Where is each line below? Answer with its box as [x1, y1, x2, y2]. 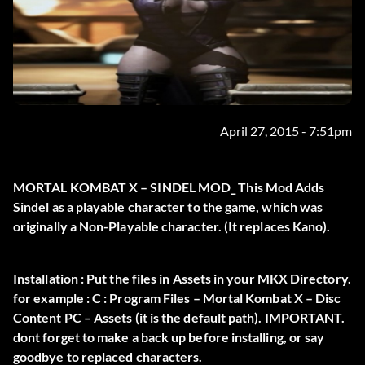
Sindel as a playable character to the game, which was [13, 199, 323, 215]
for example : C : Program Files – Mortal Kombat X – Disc [13, 290, 341, 306]
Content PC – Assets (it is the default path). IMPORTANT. [13, 310, 345, 326]
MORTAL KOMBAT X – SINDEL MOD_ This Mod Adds [13, 179, 325, 196]
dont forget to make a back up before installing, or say [13, 329, 325, 345]
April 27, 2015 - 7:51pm [220, 123, 352, 139]
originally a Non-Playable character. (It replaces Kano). [13, 218, 331, 235]
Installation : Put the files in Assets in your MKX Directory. [13, 270, 351, 287]
